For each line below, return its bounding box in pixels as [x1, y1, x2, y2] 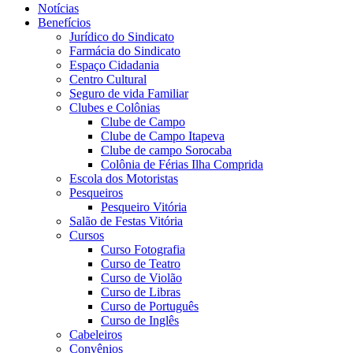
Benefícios [38, 16, 91, 30]
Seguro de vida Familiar [69, 87, 188, 101]
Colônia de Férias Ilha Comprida [101, 158, 263, 172]
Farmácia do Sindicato [69, 44, 180, 58]
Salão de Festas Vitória [69, 214, 183, 229]
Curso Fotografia [101, 243, 185, 257]
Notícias [38, 2, 79, 16]
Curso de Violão [101, 271, 182, 285]
